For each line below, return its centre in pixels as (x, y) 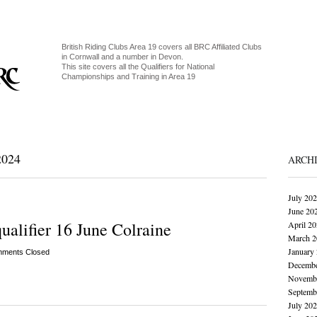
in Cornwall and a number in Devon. (122, 57)
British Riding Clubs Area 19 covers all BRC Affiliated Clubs (161, 47)
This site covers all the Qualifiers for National (138, 67)
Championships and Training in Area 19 (128, 76)
